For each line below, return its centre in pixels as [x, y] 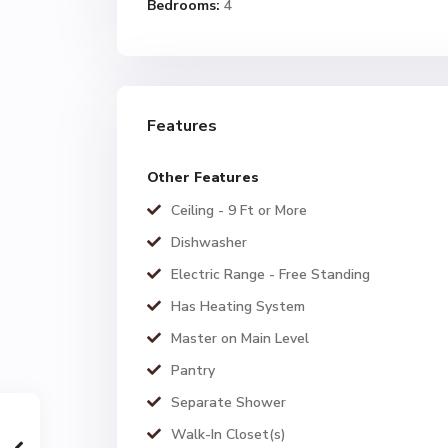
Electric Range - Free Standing [270, 274]
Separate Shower [228, 402]
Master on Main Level [240, 338]
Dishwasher [209, 242]
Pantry [193, 370]
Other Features [203, 177]
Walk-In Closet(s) [228, 434]
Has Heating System [238, 306]
